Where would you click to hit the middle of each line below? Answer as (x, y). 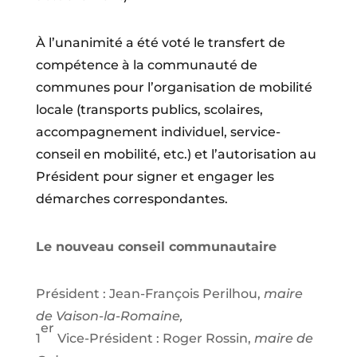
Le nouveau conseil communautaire (156, 246)
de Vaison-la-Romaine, (109, 316)
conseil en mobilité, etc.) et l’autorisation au (176, 155)
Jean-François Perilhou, (184, 293)
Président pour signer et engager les (155, 177)
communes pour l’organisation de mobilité (174, 88)
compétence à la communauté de (146, 65)
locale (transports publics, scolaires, (149, 110)
